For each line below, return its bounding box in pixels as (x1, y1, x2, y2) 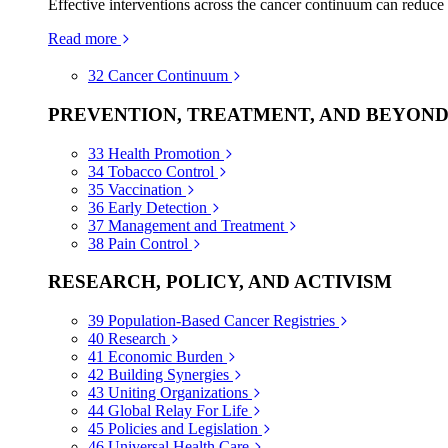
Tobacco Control (108, 162, 214, 180)
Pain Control (108, 234, 188, 252)
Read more (48, 30, 117, 48)
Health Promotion (108, 144, 220, 162)
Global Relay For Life (108, 401, 248, 419)
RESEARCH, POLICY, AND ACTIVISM (48, 271, 392, 293)
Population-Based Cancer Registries (108, 311, 335, 329)
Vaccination (108, 180, 182, 198)
